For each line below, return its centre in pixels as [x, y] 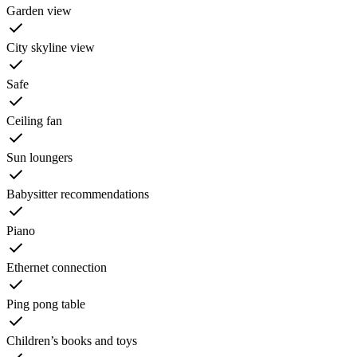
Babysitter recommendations [78, 194]
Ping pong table [46, 304]
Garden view [39, 10]
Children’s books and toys [72, 340]
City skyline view [51, 47]
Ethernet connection [57, 267]
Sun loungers [39, 157]
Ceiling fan [34, 120]
